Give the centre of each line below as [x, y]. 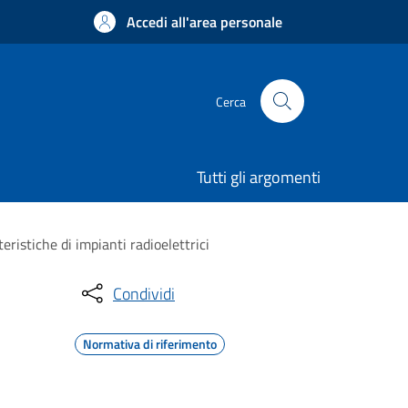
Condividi [144, 293]
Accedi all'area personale [204, 22]
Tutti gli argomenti [259, 177]
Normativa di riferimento [150, 344]
